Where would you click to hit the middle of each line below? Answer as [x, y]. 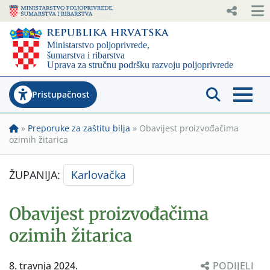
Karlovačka [99, 174]
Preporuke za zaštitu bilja [79, 128]
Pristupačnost [61, 94]
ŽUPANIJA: [36, 174]
